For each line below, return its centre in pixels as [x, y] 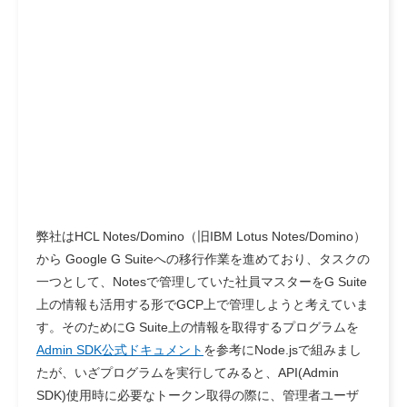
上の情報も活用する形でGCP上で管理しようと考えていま [203, 304]
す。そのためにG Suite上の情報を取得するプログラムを [198, 327]
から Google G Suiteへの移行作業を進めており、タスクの [203, 259]
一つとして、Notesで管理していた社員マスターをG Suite [202, 282]
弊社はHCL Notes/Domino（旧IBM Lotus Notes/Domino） [201, 236]
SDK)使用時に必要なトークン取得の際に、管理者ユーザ [198, 395]
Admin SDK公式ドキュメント [120, 350]
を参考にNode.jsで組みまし [283, 350]
